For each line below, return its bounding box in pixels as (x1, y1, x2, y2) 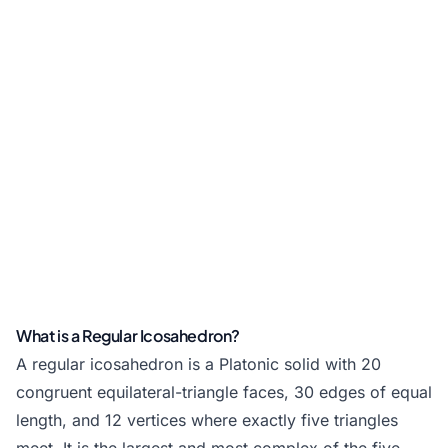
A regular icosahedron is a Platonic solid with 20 (16, 354, 381, 374)
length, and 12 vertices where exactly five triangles (16, 410, 398, 430)
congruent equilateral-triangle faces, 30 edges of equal (16, 382, 432, 402)
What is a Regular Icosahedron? (16, 325, 240, 346)
